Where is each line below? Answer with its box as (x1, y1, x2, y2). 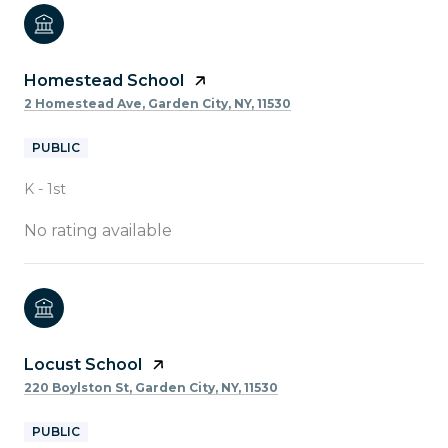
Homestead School (24, 70, 184, 90)
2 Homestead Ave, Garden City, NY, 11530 (24, 95, 291, 111)
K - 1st (24, 179, 66, 198)
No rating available (24, 220, 172, 240)
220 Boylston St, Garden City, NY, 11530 (24, 379, 278, 395)
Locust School (24, 354, 142, 374)
